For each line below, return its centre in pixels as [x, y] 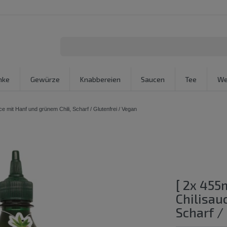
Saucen [153, 79]
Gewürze [45, 79]
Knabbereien [100, 79]
